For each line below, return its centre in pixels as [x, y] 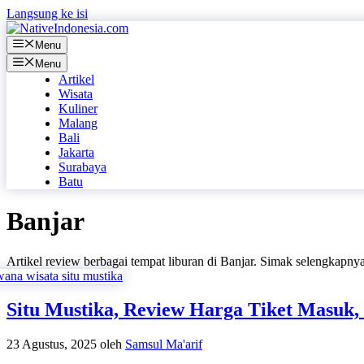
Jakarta [76, 152]
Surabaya [82, 167]
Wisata [76, 93]
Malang [78, 123]
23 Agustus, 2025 [52, 344]
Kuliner [78, 108]
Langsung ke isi [47, 13]
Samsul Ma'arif [164, 344]
